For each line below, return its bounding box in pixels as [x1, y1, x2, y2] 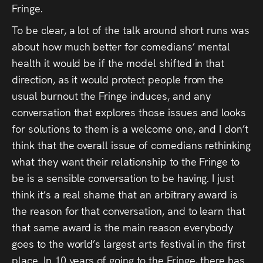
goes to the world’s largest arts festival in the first [12, 235, 245, 251]
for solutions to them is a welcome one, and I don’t [12, 120, 249, 136]
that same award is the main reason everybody [12, 219, 234, 234]
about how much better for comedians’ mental [12, 38, 231, 53]
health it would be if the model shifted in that [12, 55, 225, 70]
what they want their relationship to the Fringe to [12, 153, 240, 168]
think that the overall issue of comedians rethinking [12, 137, 251, 152]
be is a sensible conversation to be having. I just [12, 170, 235, 185]
